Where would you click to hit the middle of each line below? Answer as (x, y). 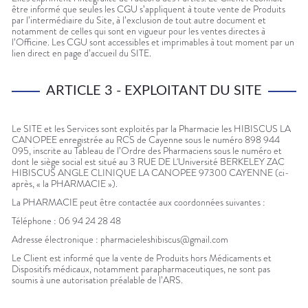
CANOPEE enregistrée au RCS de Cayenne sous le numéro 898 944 (146, 140)
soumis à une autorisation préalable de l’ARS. (97, 280)
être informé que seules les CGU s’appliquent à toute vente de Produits (148, 9)
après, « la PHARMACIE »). (65, 184)
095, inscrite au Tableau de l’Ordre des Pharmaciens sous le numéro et (147, 151)
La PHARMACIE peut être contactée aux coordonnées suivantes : (139, 202)
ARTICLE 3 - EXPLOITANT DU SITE (154, 91)
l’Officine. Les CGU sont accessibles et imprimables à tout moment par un (153, 42)
